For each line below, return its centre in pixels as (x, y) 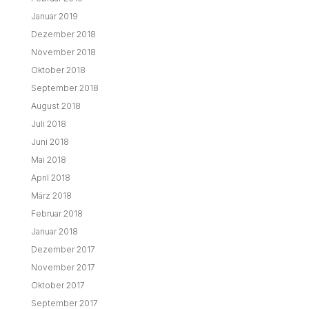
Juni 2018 (50, 142)
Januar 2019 (54, 16)
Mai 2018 (48, 160)
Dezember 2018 (63, 34)
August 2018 (56, 106)
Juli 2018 (48, 124)
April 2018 (50, 178)
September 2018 (64, 88)
